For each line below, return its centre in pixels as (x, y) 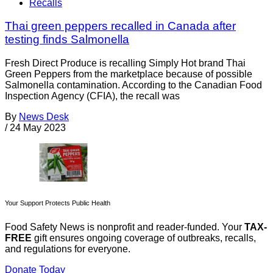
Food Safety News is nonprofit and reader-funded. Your (125, 227)
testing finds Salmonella (67, 40)
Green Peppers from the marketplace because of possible (129, 74)
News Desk (44, 117)
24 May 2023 (38, 128)
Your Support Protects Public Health (58, 203)
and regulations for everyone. (68, 249)
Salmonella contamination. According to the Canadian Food (133, 85)
